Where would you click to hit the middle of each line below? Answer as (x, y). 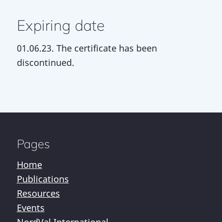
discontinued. (45, 63)
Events (30, 208)
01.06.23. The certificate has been (87, 48)
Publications (43, 179)
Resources (38, 194)
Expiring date (60, 26)
